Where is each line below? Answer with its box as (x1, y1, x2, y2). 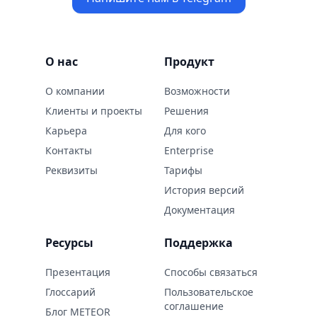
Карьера (45, 124, 87, 138)
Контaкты (45, 144, 92, 158)
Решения (164, 104, 209, 118)
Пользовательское (164, 285, 253, 299)
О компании (45, 84, 105, 98)
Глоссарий (45, 285, 96, 299)
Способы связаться (164, 265, 258, 279)
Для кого (164, 124, 206, 138)
